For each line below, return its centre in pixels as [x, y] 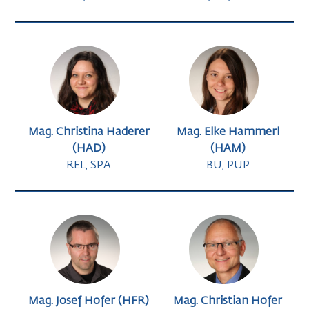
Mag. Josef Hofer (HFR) [89, 302]
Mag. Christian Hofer [228, 302]
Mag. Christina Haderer [89, 133]
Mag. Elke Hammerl [228, 133]
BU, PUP [228, 166]
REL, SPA [89, 166]
